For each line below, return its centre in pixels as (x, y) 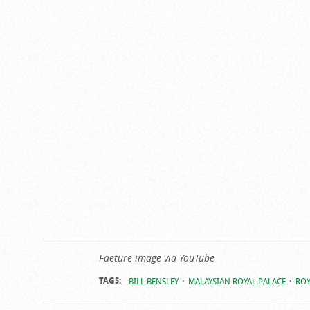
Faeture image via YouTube (156, 257)
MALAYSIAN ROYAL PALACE (237, 281)
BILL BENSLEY (153, 281)
